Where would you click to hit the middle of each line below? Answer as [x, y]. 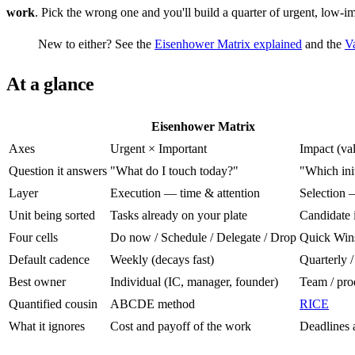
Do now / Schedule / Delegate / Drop [203, 237]
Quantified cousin [53, 303]
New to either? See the [96, 44]
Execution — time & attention [185, 193]
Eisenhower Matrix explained [228, 44]
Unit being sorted [52, 215]
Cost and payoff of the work [181, 326]
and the [323, 44]
